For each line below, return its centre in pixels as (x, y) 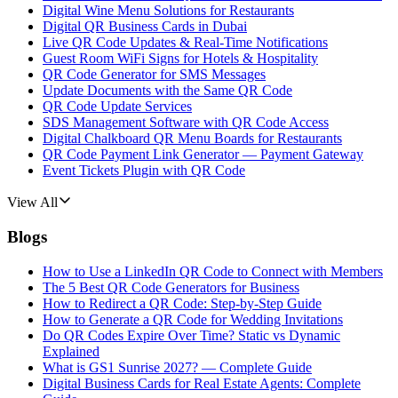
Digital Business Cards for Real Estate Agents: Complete (202, 383)
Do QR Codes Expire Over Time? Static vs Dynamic (191, 335)
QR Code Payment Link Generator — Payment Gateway (203, 155)
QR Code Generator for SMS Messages (154, 75)
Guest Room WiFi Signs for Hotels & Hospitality (180, 59)
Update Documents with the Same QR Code (167, 91)
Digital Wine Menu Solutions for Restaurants (168, 11)
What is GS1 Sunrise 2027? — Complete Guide (177, 367)
